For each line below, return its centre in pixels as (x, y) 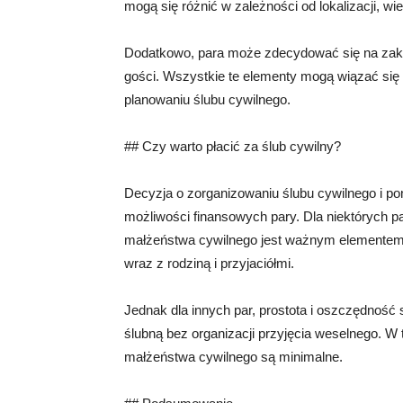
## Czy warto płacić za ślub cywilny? (233, 146)
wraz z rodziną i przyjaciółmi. (209, 263)
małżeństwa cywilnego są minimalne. (233, 357)
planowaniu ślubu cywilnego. (207, 99)
